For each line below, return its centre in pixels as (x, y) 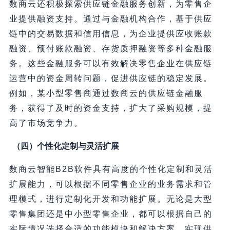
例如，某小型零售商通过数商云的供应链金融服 (106, 93)
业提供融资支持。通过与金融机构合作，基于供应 (111, 18)
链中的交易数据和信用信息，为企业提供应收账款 (111, 33)
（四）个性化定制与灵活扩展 (65, 146)
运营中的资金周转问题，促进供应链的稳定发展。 (111, 78)
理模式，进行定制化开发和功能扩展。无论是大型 (111, 199)
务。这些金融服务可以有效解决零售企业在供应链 (111, 63)
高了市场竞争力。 (46, 123)
